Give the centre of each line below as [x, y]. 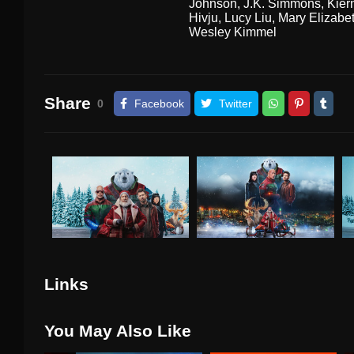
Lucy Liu [248, 18]
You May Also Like [117, 331]
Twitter [235, 103]
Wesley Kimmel [232, 32]
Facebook [159, 103]
